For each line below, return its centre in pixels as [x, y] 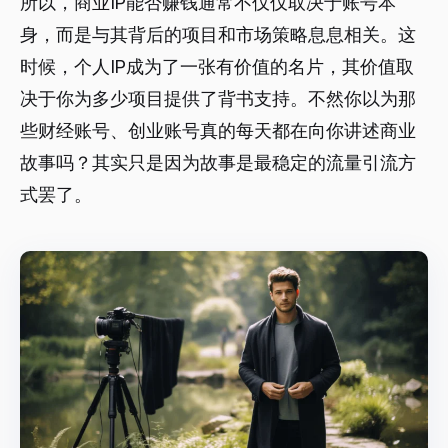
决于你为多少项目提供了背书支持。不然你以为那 [218, 98]
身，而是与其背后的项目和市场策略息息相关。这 [218, 34]
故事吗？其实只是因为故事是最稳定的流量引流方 [218, 162]
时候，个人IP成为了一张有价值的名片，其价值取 [217, 66]
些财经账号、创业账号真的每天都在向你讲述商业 [218, 130]
